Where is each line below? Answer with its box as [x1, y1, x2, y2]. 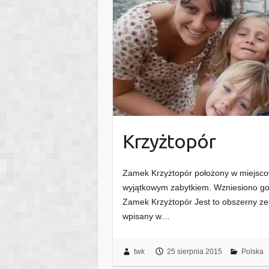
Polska [241, 247, 264, 256]
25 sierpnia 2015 [166, 247, 222, 256]
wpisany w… [122, 211, 171, 222]
